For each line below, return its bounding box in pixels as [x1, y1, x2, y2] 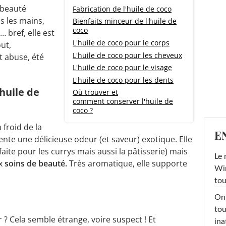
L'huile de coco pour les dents [73, 75, 174, 85]
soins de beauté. [5, 157, 67, 169]
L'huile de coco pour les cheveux [73, 50, 182, 60]
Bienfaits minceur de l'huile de [73, 16, 177, 26]
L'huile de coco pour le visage [73, 63, 172, 73]
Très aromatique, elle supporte [67, 157, 187, 169]
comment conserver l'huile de [73, 96, 173, 106]
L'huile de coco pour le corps [73, 37, 169, 47]
